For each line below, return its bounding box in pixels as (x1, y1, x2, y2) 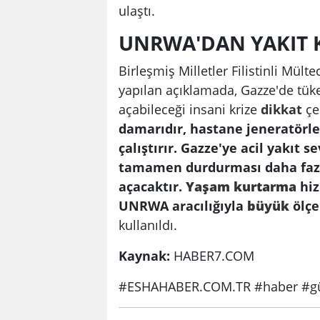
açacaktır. (119, 177, 186, 196)
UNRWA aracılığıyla (119, 196, 247, 215)
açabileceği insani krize (119, 100, 261, 119)
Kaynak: (119, 246, 170, 265)
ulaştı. (119, 1, 155, 20)
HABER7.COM (170, 246, 254, 265)
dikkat (261, 100, 302, 119)
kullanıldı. (119, 216, 177, 234)
